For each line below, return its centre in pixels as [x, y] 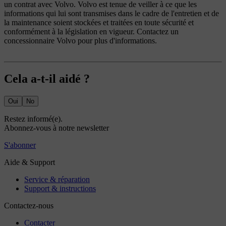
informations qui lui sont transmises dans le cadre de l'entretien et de [111, 13]
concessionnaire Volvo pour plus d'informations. [80, 40]
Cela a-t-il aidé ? [47, 79]
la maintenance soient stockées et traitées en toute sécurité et [99, 22]
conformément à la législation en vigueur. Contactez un [91, 31]
